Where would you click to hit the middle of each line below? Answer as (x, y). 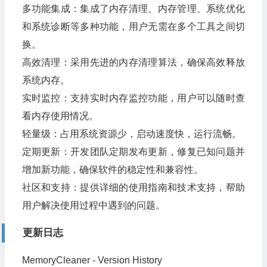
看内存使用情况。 (60, 116)
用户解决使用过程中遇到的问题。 (93, 205)
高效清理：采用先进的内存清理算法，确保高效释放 (133, 62)
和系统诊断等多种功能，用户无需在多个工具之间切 (133, 26)
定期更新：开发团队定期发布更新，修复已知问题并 (133, 151)
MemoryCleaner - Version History (92, 260)
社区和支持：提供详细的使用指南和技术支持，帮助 (133, 187)
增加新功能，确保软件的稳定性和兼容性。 (112, 169)
